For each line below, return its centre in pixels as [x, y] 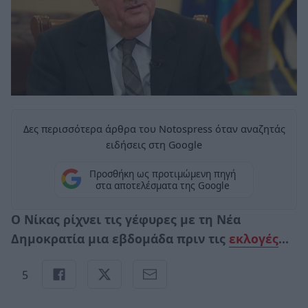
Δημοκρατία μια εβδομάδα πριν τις [120, 238]
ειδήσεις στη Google [154, 144]
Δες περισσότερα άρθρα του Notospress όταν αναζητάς [154, 129]
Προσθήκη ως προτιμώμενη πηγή [162, 174]
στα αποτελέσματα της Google [162, 186]
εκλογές [254, 238]
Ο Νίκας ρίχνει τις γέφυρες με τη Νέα [126, 219]
